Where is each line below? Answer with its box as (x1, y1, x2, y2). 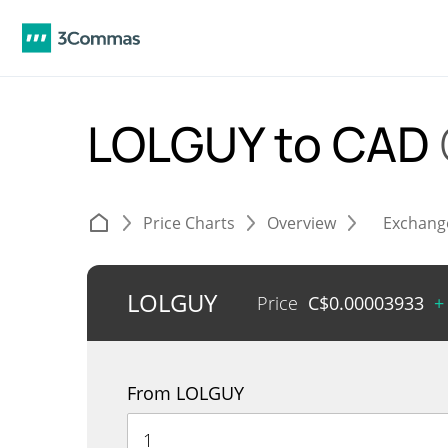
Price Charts (143, 212, 235, 234)
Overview (267, 212, 336, 234)
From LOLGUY (127, 381, 244, 405)
